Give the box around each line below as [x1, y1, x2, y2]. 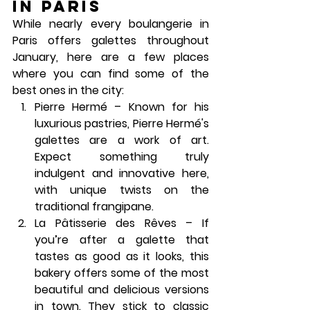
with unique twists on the [35, 182, 209, 198]
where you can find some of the [12, 66, 209, 82]
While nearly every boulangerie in [12, 16, 209, 32]
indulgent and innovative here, [35, 165, 209, 181]
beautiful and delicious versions [35, 282, 209, 298]
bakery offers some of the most [35, 265, 209, 281]
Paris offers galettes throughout [12, 33, 209, 48]
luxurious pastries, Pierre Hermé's [35, 116, 209, 131]
